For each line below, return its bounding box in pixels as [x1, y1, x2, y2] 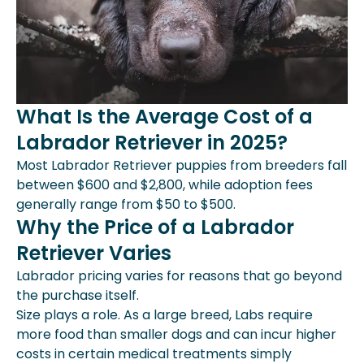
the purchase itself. [16, 285, 139, 305]
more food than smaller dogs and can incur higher [16, 324, 336, 344]
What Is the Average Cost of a [16, 102, 313, 130]
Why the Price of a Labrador [16, 213, 294, 240]
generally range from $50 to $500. [16, 194, 236, 214]
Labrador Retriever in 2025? [16, 128, 288, 156]
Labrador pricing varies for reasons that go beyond [16, 266, 342, 285]
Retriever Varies [16, 239, 171, 266]
